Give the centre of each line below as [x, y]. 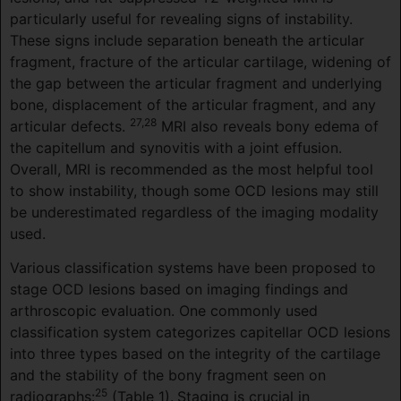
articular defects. [70, 126]
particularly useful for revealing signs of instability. [181, 18]
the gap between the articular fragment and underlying [196, 83]
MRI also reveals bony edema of [268, 126]
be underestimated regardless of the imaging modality [194, 212]
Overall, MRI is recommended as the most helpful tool [192, 169]
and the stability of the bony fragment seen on [168, 375]
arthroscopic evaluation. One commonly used [164, 311]
